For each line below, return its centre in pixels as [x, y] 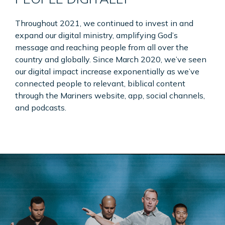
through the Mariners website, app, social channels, [110, 96]
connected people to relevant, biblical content [100, 84]
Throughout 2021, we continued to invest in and [104, 23]
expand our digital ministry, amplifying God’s [96, 35]
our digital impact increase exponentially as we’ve [107, 72]
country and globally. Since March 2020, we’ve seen [111, 60]
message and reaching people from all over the [102, 47]
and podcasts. [41, 108]
